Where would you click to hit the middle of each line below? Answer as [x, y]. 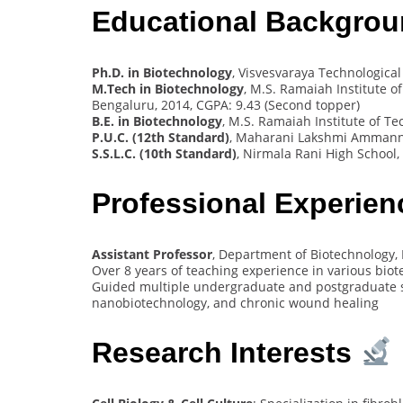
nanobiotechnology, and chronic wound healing [235, 302]
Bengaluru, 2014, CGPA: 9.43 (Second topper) [226, 104]
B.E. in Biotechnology [157, 121]
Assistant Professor [152, 254]
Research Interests [226, 353]
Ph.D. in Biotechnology [162, 72]
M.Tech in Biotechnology [168, 88]
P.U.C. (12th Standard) [161, 137]
